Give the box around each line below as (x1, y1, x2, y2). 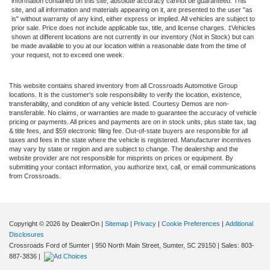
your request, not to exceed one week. (11, 51, 124, 58)
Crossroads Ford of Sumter (9, 241, 90, 249)
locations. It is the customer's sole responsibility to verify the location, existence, (9, 90, 242, 98)
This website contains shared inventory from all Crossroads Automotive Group (9, 81, 237, 89)
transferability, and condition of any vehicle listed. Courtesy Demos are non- (9, 99, 229, 107)
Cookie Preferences (162, 219, 220, 227)
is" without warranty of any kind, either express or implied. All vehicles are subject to (11, 14, 255, 22)
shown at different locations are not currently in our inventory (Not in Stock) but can (11, 33, 254, 40)
